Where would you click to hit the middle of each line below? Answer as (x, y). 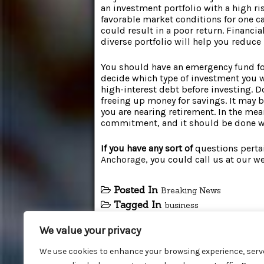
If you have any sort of (147, 148)
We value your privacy (90, 230)
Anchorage (123, 160)
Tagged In (139, 205)
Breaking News (191, 191)
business (181, 205)
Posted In (137, 190)
